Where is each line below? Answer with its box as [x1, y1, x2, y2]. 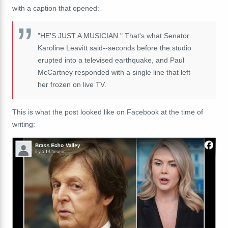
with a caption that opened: [12, 4, 99, 12]
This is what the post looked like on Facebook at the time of [12, 107, 203, 116]
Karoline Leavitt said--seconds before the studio [38, 43, 191, 52]
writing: [12, 120, 35, 128]
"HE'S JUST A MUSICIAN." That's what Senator [38, 31, 189, 40]
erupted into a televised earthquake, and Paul [38, 55, 184, 64]
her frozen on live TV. [38, 80, 106, 89]
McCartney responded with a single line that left [38, 68, 190, 76]
